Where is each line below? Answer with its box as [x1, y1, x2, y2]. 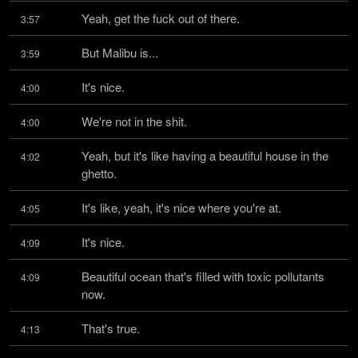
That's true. [82, 320, 140, 336]
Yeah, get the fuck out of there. [82, 10, 240, 26]
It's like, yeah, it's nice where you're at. [82, 199, 281, 216]
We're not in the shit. [82, 113, 187, 129]
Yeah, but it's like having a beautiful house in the [82, 147, 328, 164]
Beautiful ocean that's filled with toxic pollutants [82, 268, 324, 284]
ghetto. [82, 165, 117, 181]
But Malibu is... [82, 44, 158, 61]
